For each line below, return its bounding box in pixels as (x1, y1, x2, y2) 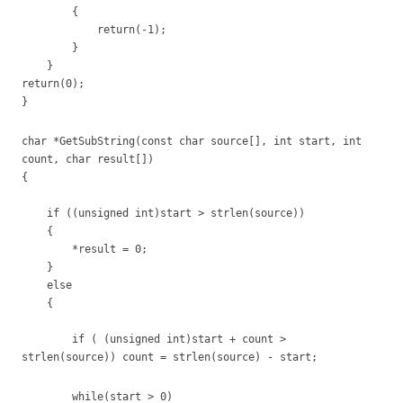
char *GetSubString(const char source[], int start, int (22, 135, 362, 148)
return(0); (22, 77, 85, 90)
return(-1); (22, 23, 166, 36)
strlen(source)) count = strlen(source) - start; (22, 351, 318, 363)
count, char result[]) (22, 153, 154, 166)
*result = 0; (22, 243, 349, 255)
